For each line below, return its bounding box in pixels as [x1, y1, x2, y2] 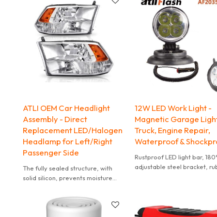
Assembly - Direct [22, 114, 87, 124]
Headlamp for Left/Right [22, 136, 112, 147]
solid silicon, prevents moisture [22, 174, 112, 182]
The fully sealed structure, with [22, 164, 112, 172]
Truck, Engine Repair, [135, 125, 211, 136]
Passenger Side [22, 147, 79, 158]
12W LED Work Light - [135, 103, 212, 113]
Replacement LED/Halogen [22, 125, 123, 136]
